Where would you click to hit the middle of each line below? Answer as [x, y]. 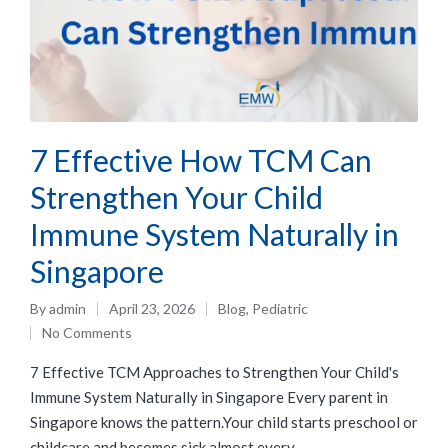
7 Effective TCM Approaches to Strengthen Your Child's [214, 371]
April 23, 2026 [152, 308]
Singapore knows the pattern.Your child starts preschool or [224, 421]
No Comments [87, 332]
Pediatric [280, 308]
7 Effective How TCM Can [201, 159]
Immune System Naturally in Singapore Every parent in [209, 396]
